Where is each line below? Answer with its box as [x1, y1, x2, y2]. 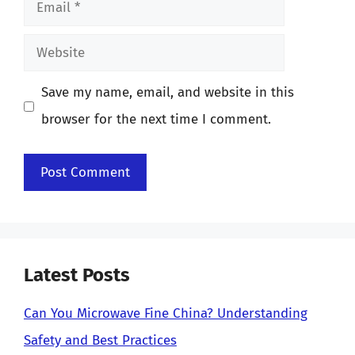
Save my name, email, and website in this [40, 84, 294, 101]
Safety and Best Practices [24, 331, 177, 349]
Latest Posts [24, 263, 130, 286]
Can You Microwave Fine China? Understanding [24, 304, 307, 322]
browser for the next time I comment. [40, 111, 271, 128]
